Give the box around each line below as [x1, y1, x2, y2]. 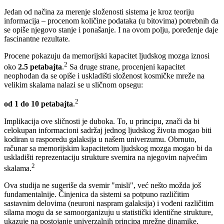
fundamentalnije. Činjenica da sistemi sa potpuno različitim [4, 190, 189, 199]
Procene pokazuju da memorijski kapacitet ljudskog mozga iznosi [4, 51, 209, 60]
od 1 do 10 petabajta [4, 99, 73, 108]
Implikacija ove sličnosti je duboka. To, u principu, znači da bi [4, 116, 199, 125]
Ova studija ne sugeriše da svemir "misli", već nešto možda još [4, 181, 201, 190]
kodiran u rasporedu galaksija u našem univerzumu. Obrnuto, [4, 134, 196, 143]
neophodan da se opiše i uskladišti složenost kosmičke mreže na [4, 71, 204, 80]
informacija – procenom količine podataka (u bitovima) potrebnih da [4, 16, 218, 25]
